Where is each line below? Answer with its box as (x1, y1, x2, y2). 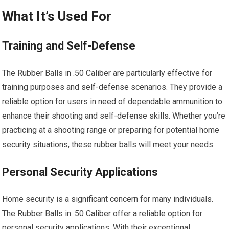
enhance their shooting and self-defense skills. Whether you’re (2, 111, 226, 121)
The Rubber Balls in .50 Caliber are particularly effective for (2, 68, 213, 78)
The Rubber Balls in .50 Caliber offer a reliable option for (2, 209, 203, 219)
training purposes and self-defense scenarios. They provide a (2, 82, 223, 93)
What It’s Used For (2, 9, 112, 25)
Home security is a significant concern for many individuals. (2, 194, 214, 204)
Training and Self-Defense (2, 39, 136, 53)
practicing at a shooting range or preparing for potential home (2, 125, 220, 135)
